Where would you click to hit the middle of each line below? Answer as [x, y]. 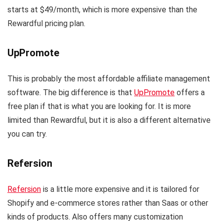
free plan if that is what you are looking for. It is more [99, 106]
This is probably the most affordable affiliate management [109, 78]
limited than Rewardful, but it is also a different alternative [109, 120]
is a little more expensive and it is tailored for [120, 189]
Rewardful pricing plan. [46, 23]
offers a [190, 92]
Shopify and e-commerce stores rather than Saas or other [108, 203]
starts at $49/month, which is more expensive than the [102, 9]
